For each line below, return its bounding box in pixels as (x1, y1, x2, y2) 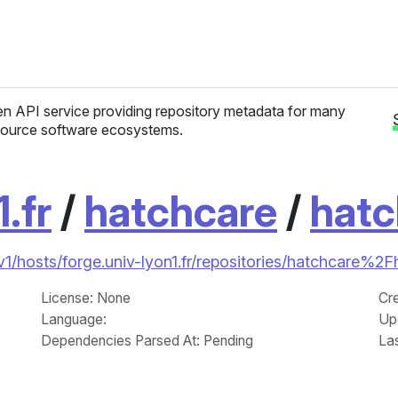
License (41, 290, 90, 306)
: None (90, 290, 131, 306)
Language (41, 311, 103, 328)
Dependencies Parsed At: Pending (41, 332, 253, 349)
